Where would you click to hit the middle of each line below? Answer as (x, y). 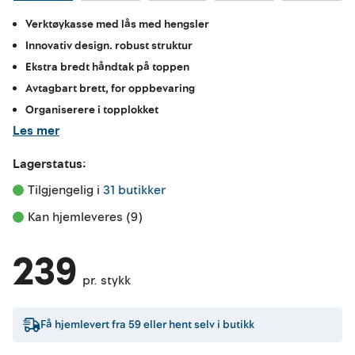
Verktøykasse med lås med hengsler (117, 24)
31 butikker (134, 190)
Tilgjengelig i (65, 190)
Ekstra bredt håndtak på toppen (107, 67)
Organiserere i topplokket (92, 109)
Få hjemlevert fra (83, 325)
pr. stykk (107, 280)
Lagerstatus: (50, 164)
